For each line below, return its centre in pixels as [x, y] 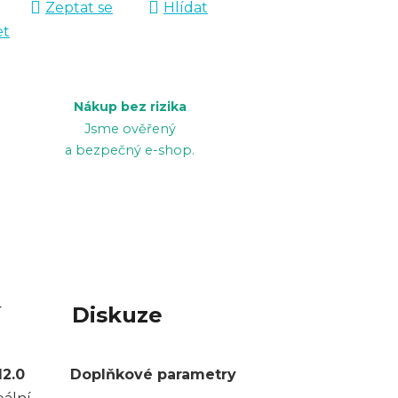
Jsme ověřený [130, 128]
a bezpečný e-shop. [130, 150]
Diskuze [117, 314]
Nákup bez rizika [130, 106]
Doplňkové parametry [154, 374]
